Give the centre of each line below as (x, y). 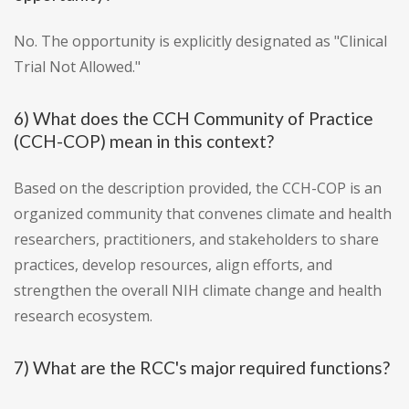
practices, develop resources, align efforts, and (173, 265)
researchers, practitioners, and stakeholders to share (196, 240)
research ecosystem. (83, 316)
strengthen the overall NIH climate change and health (198, 291)
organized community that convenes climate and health (203, 214)
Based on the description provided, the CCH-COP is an (198, 189)
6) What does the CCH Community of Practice (194, 119)
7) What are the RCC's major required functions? (202, 368)
